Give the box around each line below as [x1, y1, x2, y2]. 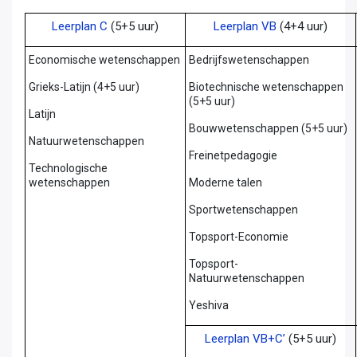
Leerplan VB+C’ [205, 331, 285, 346]
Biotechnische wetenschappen [188, 80, 343, 93]
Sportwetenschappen [188, 202, 298, 216]
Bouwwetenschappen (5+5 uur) [188, 121, 347, 135]
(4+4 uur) [277, 18, 328, 33]
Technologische [28, 161, 108, 175]
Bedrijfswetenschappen [188, 53, 309, 66]
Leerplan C [52, 18, 108, 33]
